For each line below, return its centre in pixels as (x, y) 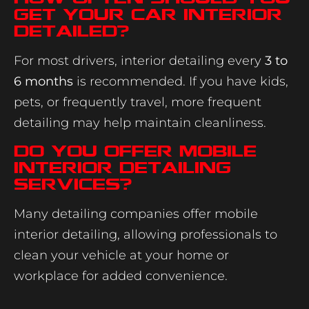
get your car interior (148, 14)
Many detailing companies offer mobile (136, 213)
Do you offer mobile (135, 151)
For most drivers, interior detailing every (139, 60)
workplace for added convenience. (121, 276)
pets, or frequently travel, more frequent (138, 102)
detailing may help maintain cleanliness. (140, 122)
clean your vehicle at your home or (121, 255)
